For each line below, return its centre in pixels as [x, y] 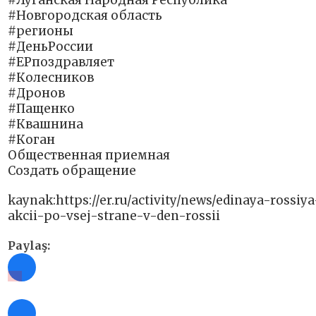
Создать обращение [72, 171]
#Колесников [51, 78]
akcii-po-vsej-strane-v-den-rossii [114, 216]
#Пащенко [41, 109]
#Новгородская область [85, 16]
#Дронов [36, 93]
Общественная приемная [89, 156]
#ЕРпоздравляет [61, 62]
